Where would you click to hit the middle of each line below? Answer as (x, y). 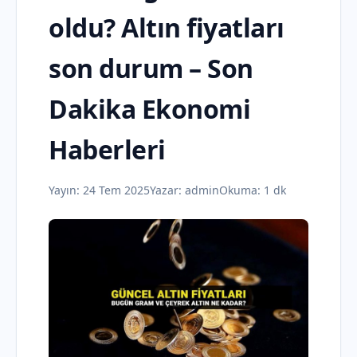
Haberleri (107, 149)
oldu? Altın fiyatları (167, 27)
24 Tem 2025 (116, 190)
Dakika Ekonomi (149, 109)
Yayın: (66, 190)
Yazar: (167, 190)
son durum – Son (151, 68)
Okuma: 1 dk (253, 190)
